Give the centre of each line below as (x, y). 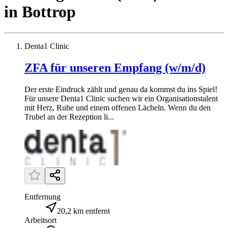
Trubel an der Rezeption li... (69, 117)
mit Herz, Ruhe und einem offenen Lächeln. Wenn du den (118, 107)
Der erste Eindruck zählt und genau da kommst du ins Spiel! (121, 89)
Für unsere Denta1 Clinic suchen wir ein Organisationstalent (121, 98)
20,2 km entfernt (83, 211)
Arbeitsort (40, 220)
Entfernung (42, 196)
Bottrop (49, 12)
